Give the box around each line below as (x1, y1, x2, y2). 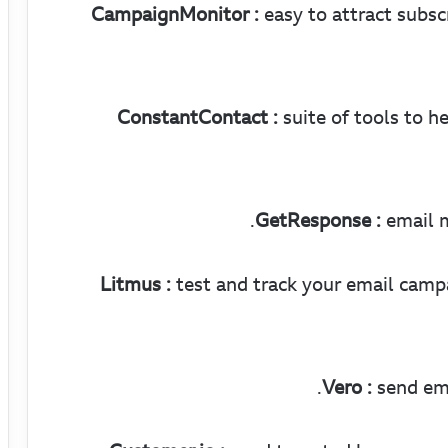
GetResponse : (255, 205, 381, 236)
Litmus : (100, 269, 171, 300)
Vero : (322, 372, 372, 403)
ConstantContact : (117, 102, 278, 133)
